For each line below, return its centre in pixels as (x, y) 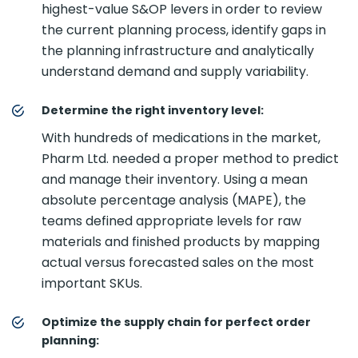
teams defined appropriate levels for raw (171, 221)
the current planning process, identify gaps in (184, 30)
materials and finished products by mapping (181, 242)
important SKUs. (92, 283)
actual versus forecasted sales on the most (178, 263)
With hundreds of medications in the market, (181, 138)
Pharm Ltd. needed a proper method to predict (190, 159)
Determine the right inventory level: (153, 110)
